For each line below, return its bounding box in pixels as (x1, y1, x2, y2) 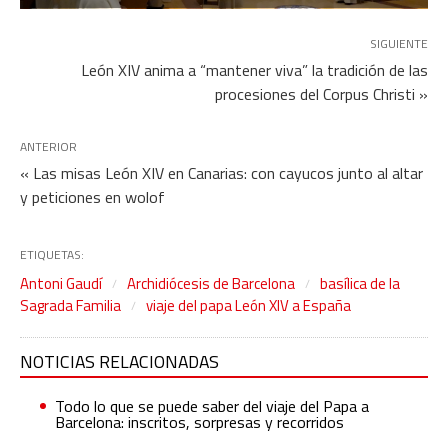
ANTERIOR (20, 136, 77, 156)
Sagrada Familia (20, 293, 121, 317)
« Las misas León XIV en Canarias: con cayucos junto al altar (20, 160, 423, 185)
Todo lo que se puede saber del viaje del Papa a (55, 393, 369, 418)
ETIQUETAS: (20, 244, 84, 264)
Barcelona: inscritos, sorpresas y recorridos (55, 409, 344, 434)
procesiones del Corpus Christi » (215, 81, 428, 106)
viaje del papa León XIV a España (146, 293, 351, 317)
